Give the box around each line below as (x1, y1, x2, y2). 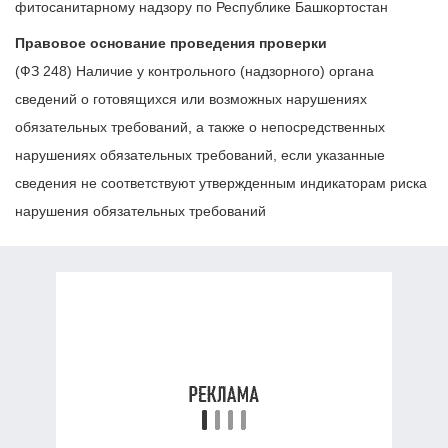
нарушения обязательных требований (15, 202, 266, 219)
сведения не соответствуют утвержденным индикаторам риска (15, 174, 427, 191)
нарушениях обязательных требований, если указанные (15, 146, 385, 163)
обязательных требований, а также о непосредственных (15, 118, 385, 135)
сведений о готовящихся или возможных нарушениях (15, 90, 367, 107)
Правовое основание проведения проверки (15, 34, 327, 51)
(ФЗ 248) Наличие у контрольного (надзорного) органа (15, 62, 374, 79)
